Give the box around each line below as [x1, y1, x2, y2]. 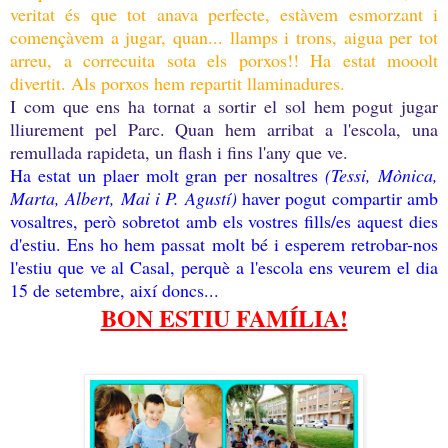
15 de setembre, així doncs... [10, 277, 219, 302]
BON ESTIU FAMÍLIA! [100, 299, 348, 335]
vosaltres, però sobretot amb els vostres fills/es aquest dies [10, 208, 438, 233]
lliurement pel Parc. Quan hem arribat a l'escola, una [10, 116, 438, 141]
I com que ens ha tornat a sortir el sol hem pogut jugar [10, 93, 438, 118]
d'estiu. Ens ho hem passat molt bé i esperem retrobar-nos [10, 231, 438, 256]
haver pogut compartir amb [236, 185, 439, 210]
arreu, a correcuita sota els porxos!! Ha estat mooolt [10, 47, 438, 72]
